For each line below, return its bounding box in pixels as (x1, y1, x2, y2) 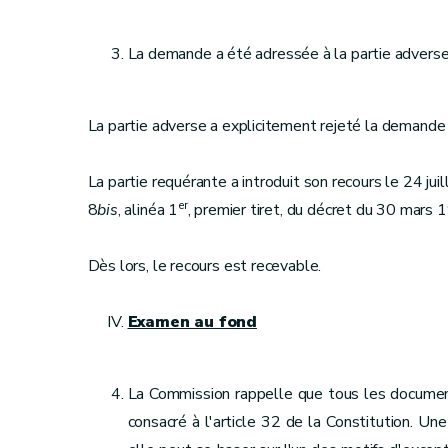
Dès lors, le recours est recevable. (87, 255, 322, 277)
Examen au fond (127, 311, 257, 333)
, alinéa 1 (117, 199, 178, 221)
